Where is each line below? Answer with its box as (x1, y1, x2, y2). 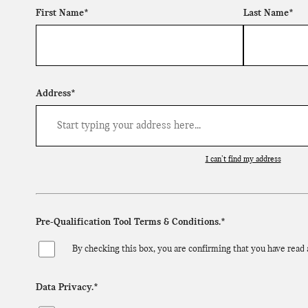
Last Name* (243, 8, 294, 19)
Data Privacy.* (36, 283, 98, 294)
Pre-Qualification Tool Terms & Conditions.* (36, 217, 225, 228)
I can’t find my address (205, 155, 281, 164)
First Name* (36, 8, 89, 19)
